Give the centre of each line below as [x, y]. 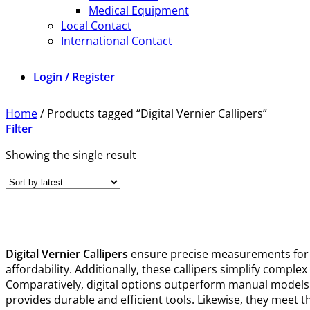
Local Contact [96, 26]
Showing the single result [71, 155]
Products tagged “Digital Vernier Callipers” [156, 113]
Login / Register [74, 77]
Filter [19, 129]
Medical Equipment [139, 10]
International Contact [117, 41]
